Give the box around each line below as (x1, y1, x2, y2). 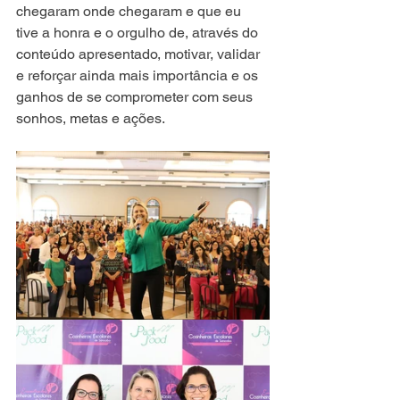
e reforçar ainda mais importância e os (16, 67, 262, 85)
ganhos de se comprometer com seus (16, 88, 256, 106)
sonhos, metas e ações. (16, 110, 168, 128)
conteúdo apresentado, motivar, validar (16, 46, 263, 63)
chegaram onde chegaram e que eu (16, 3, 245, 21)
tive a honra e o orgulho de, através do (16, 24, 262, 42)
